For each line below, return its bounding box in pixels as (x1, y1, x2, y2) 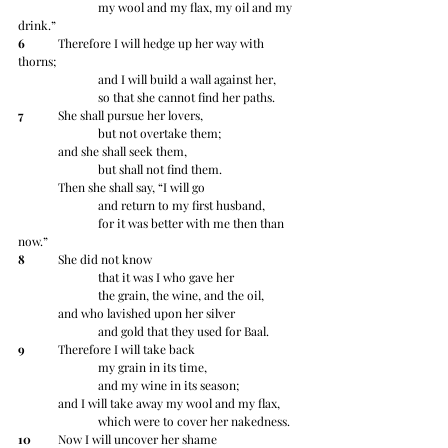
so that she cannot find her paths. (98, 89, 275, 106)
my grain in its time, (98, 359, 207, 376)
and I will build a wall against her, (98, 71, 276, 88)
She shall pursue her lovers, (58, 107, 203, 124)
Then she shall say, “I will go (58, 179, 205, 196)
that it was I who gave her (98, 269, 234, 286)
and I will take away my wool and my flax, (58, 395, 280, 412)
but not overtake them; (98, 125, 221, 142)
